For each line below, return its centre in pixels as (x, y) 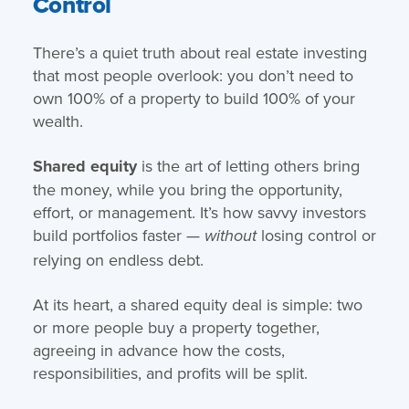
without (230, 236)
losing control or (316, 235)
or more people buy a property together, (176, 327)
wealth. (58, 121)
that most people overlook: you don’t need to (193, 75)
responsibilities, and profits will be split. (170, 372)
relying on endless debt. (118, 259)
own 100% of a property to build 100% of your (194, 98)
